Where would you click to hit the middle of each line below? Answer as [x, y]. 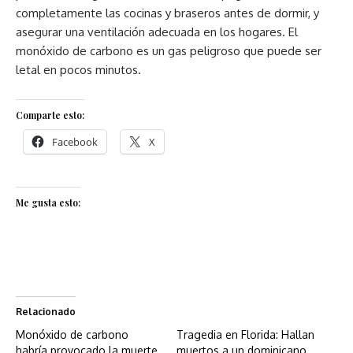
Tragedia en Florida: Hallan [245, 334]
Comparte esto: [50, 115]
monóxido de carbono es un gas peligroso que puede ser [169, 51]
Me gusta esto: [48, 203]
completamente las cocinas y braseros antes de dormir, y [167, 13]
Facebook [75, 142]
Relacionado [46, 312]
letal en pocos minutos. [78, 70]
